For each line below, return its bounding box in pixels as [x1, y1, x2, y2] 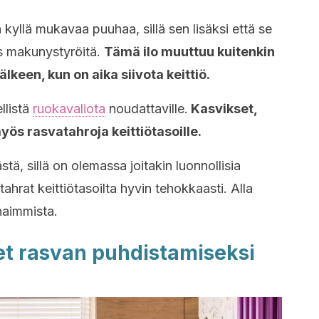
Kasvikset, [188, 101, 257, 116]
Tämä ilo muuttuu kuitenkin [104, 44, 275, 59]
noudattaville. [105, 101, 188, 116]
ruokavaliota [33, 101, 105, 116]
